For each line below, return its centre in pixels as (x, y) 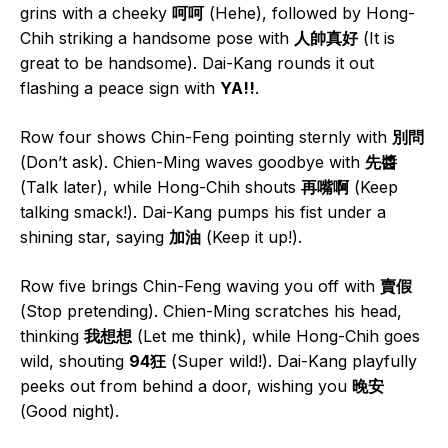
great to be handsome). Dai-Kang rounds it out (197, 62)
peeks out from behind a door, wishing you (186, 385)
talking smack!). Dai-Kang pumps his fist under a (203, 211)
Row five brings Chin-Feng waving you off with (200, 285)
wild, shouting (74, 360)
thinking (52, 335)
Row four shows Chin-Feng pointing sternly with (206, 136)
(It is (376, 37)
